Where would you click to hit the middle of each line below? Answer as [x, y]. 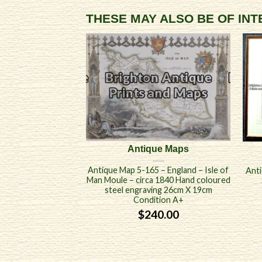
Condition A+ [158, 200]
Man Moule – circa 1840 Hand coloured [158, 180]
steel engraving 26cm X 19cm [158, 190]
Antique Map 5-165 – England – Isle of [158, 170]
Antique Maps [158, 149]
